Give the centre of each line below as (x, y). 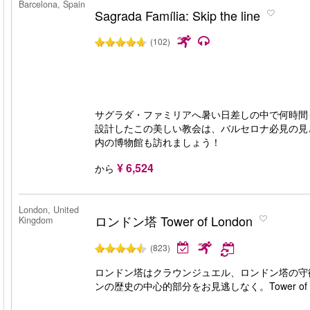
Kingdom (36, 220)
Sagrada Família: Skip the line (177, 15)
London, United (49, 210)
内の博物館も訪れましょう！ (158, 142)
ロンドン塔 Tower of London (174, 221)
